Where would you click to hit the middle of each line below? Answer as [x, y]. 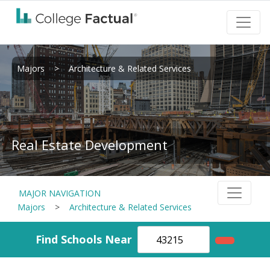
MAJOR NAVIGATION [60, 193]
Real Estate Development [89, 145]
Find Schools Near [84, 239]
